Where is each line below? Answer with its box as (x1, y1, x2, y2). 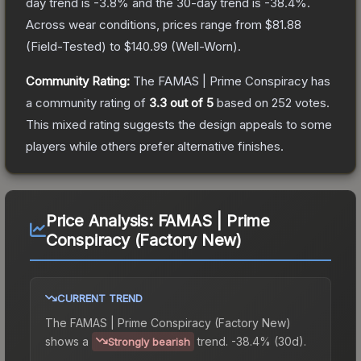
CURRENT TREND (57, 291, 143, 305)
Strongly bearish (108, 334, 190, 348)
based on (214, 94, 272, 110)
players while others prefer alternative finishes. (26, 138, 284, 154)
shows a (45, 334, 89, 348)
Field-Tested (31, 38, 102, 54)
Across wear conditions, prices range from (26, 16, 265, 32)
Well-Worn (176, 38, 233, 54)
